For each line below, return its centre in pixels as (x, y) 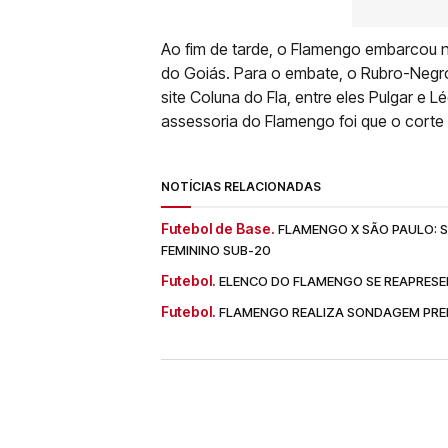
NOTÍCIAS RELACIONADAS (241, 186)
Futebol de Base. (218, 228)
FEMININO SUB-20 (216, 250)
